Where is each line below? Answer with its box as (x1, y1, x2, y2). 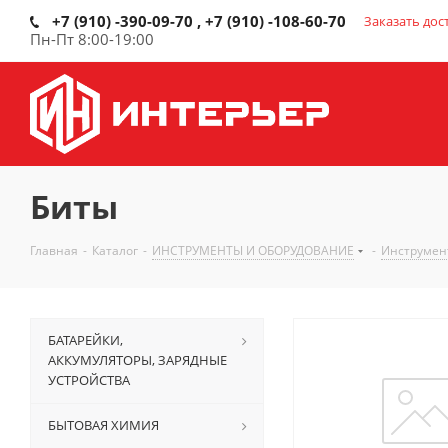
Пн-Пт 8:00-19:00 (30, 29, 154, 49)
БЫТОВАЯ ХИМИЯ (48, 416, 159, 434)
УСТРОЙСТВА (48, 371, 130, 389)
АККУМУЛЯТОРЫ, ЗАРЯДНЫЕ (48, 351, 227, 369)
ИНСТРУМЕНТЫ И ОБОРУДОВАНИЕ (152, 242, 354, 259)
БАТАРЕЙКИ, (48, 331, 123, 349)
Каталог (92, 242, 138, 259)
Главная (30, 242, 78, 259)
